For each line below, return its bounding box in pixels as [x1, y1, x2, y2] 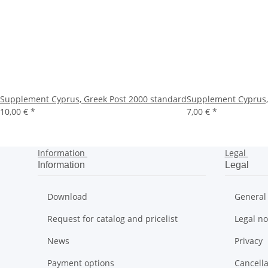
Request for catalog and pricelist [47, 213, 178, 224]
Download [47, 191, 87, 202]
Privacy [234, 235, 263, 246]
